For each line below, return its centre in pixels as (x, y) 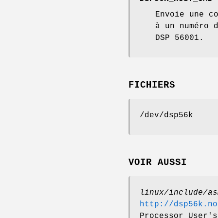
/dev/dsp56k (166, 116)
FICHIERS (152, 85)
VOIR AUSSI (158, 162)
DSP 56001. (180, 38)
